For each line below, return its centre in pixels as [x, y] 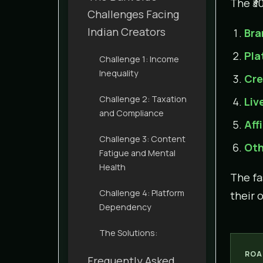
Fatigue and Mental [137, 153]
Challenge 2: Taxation [143, 99]
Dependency [125, 207]
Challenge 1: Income [139, 59]
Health [112, 167]
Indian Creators [127, 31]
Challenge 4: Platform [142, 193]
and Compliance [131, 113]
